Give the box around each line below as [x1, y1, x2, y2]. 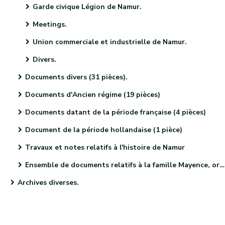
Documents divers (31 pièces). [25, 72, 128, 82]
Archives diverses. [18, 178, 79, 187]
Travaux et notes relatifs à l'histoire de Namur [25, 143, 185, 152]
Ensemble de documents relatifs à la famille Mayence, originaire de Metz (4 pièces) [25, 160, 219, 170]
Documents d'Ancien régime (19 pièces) [25, 90, 160, 99]
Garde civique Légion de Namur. [33, 2, 142, 12]
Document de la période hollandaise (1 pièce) [25, 125, 182, 135]
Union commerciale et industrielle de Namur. [33, 37, 187, 47]
